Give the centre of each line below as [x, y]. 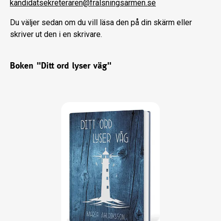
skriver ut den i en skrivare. [56, 35]
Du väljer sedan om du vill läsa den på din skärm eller [101, 23]
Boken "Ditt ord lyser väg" [61, 66]
